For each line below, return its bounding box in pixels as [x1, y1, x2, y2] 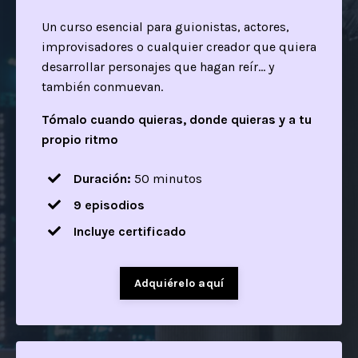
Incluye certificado [74, 223, 186, 239]
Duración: [74, 170, 131, 186]
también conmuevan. [42, 78, 163, 94]
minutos [149, 170, 202, 186]
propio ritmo [42, 131, 118, 147]
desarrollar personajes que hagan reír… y [42, 58, 274, 74]
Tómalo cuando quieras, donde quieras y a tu [42, 111, 312, 127]
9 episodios [74, 197, 145, 213]
